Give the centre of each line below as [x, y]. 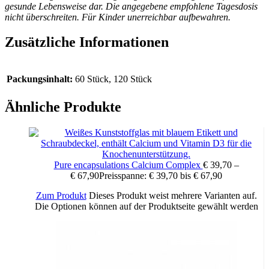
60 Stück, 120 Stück [113, 79]
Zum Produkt [61, 195]
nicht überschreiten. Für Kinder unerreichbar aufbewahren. [118, 17]
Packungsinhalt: [40, 79]
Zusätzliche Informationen [87, 42]
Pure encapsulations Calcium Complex [128, 165]
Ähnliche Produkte [63, 107]
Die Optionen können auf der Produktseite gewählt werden [146, 206]
